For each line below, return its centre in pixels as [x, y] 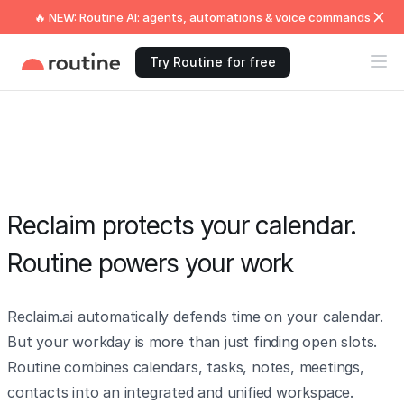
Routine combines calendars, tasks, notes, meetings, [186, 367]
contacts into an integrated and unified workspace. [180, 392]
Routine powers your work [150, 263]
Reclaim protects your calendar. [182, 225]
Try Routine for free [213, 62]
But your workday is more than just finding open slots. [193, 342]
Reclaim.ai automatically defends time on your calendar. [195, 317]
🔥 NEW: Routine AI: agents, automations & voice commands [202, 17]
